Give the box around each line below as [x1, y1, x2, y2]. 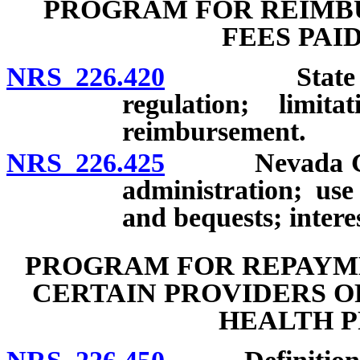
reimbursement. [122, 116, 306, 146]
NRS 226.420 [6, 61, 165, 92]
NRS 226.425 [6, 147, 165, 178]
